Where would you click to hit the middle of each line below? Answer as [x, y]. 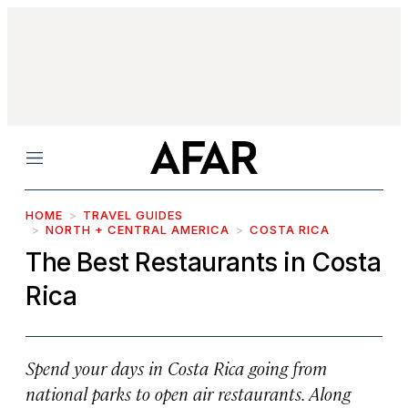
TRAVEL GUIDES [133, 215]
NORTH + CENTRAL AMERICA [138, 229]
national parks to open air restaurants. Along [188, 393]
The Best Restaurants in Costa [204, 262]
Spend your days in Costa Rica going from [176, 367]
